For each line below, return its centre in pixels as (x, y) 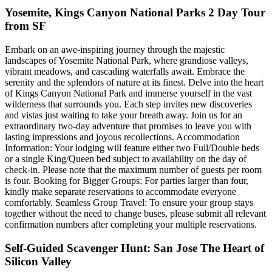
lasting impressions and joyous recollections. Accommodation (122, 137)
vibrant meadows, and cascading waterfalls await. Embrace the (125, 71)
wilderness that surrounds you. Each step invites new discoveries (128, 104)
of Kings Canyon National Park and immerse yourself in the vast (128, 93)
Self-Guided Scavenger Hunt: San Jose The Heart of (134, 248)
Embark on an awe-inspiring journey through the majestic (115, 49)
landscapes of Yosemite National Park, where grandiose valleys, (127, 60)
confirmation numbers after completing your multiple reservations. (131, 224)
